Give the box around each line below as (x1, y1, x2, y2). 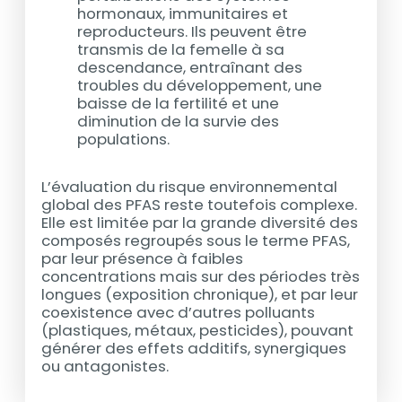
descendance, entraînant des (77, 57, 303, 79)
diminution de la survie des (77, 110, 280, 133)
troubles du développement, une (77, 74, 323, 97)
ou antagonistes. (41, 354, 170, 377)
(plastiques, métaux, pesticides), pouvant (41, 319, 354, 341)
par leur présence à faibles (41, 247, 244, 269)
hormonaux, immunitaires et (77, 3, 289, 25)
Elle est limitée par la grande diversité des (41, 211, 359, 233)
